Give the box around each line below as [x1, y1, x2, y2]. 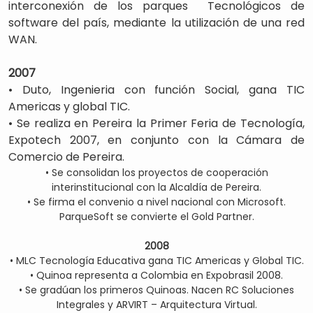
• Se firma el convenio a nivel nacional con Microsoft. [27, 195, 286, 209]
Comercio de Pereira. [8, 149, 124, 165]
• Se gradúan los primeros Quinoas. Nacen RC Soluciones [19, 283, 294, 297]
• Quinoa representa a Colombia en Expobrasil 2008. [30, 268, 283, 282]
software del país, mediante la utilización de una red [8, 15, 305, 31]
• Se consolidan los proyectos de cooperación [45, 166, 268, 180]
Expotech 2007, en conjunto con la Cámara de [8, 132, 305, 148]
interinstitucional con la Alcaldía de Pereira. [52, 180, 261, 194]
